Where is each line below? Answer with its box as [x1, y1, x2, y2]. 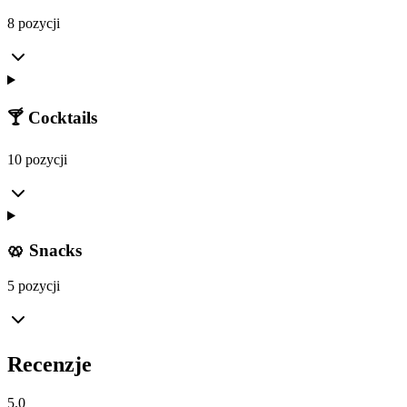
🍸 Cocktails [7, 108, 97, 127]
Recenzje [7, 352, 92, 377]
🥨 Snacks [7, 241, 82, 261]
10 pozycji [7, 151, 67, 167]
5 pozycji [7, 278, 60, 294]
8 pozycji [7, 15, 60, 32]
